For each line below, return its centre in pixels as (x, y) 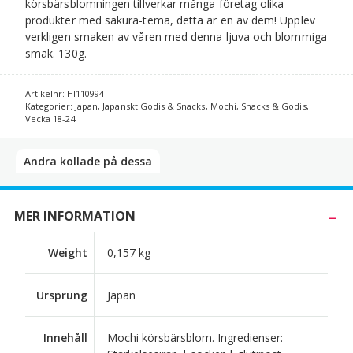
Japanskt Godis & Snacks (154, 106)
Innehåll (65, 337)
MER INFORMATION (75, 216)
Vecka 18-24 (50, 118)
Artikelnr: (46, 93)
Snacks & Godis (273, 106)
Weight (68, 252)
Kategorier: (50, 106)
